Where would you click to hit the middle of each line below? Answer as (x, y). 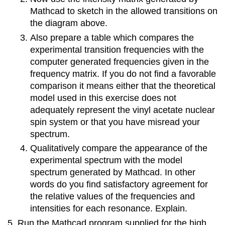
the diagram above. (69, 23)
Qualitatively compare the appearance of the (119, 148)
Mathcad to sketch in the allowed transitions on (124, 11)
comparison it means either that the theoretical (123, 86)
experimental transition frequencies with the (117, 49)
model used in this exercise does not (103, 98)
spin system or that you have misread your (115, 122)
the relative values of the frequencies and (112, 197)
